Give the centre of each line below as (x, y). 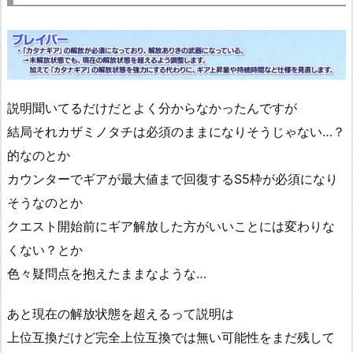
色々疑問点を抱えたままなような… (107, 273)
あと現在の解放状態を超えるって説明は (121, 313)
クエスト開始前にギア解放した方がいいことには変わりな (171, 226)
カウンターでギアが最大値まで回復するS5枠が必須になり (173, 178)
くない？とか (45, 249)
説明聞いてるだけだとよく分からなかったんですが (152, 108)
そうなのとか (45, 202)
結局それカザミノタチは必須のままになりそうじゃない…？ (176, 131)
